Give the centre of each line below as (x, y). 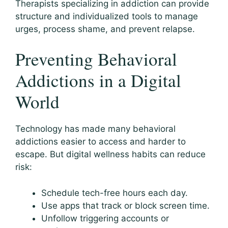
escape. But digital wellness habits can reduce (110, 154)
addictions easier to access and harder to (101, 142)
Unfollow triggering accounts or (105, 218)
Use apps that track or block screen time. (125, 205)
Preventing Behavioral (96, 59)
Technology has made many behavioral (95, 129)
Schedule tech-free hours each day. (115, 193)
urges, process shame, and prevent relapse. (105, 29)
